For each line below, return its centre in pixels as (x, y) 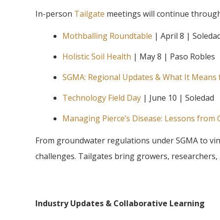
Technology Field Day (102, 97)
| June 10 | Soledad (179, 97)
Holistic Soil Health (97, 56)
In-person (55, 14)
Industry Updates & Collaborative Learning (121, 203)
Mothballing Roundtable (107, 36)
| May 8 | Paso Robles (174, 56)
